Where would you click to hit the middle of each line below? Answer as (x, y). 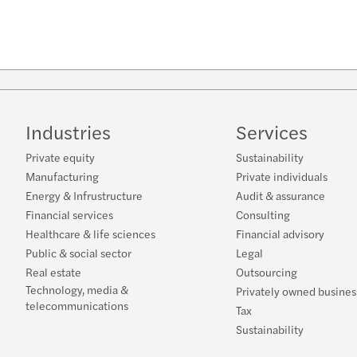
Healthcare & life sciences (90, 233)
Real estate (53, 272)
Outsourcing (267, 272)
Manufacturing (62, 176)
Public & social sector (78, 253)
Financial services (69, 214)
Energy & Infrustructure (84, 195)
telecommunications (77, 305)
